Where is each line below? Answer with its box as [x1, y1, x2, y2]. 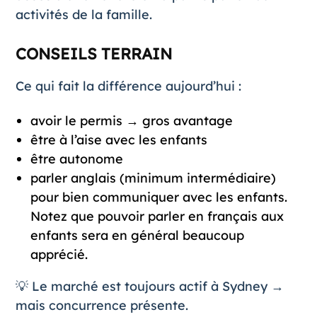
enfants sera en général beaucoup [30, 227, 244, 244]
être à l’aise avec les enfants [30, 132, 207, 149]
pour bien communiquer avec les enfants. [30, 189, 287, 206]
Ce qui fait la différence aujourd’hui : [15, 78, 241, 95]
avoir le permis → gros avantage [30, 113, 233, 129]
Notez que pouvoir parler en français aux [30, 208, 284, 225]
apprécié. [30, 246, 88, 263]
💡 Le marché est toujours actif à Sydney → [15, 278, 284, 295]
